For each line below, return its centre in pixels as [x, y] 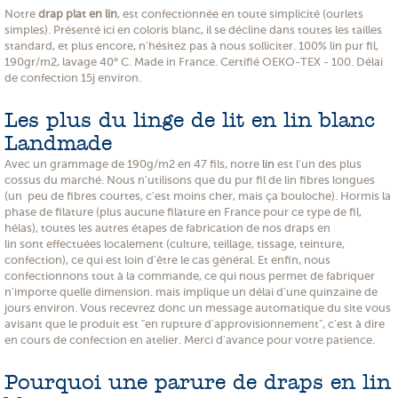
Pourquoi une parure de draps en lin [198, 383]
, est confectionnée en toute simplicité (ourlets [240, 13]
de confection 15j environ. [73, 77]
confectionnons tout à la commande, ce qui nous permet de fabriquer [190, 275]
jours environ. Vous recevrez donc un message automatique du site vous [198, 307]
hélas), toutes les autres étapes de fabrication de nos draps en [167, 227]
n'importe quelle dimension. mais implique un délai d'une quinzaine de [191, 291]
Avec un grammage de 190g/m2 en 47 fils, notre [133, 163]
